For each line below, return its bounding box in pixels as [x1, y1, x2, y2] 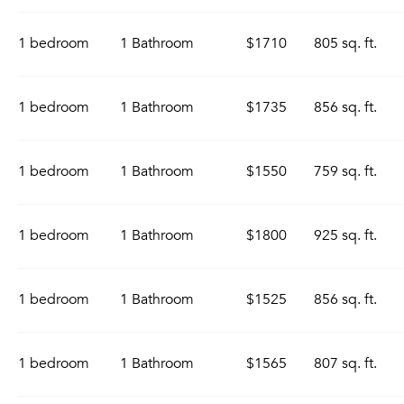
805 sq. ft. [314, 34, 377, 52]
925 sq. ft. [314, 226, 377, 244]
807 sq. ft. [314, 354, 377, 372]
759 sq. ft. [314, 162, 377, 180]
